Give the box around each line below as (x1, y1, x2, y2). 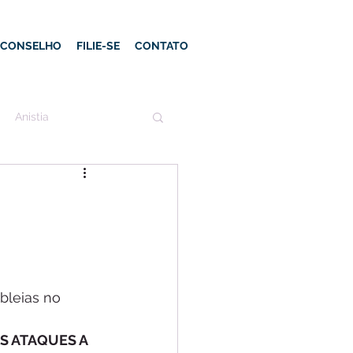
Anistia (15, 110, 49, 123)
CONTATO (134, 39, 188, 52)
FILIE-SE (76, 39, 120, 52)
